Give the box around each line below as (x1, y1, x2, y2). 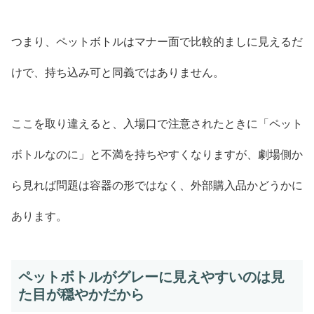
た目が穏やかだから (18, 286, 144, 302)
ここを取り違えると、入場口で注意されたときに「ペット (11, 117, 303, 130)
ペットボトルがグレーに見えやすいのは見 (18, 268, 285, 285)
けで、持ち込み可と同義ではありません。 (11, 66, 224, 78)
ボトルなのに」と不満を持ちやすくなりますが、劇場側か (11, 148, 303, 161)
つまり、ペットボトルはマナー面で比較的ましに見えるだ (11, 35, 303, 48)
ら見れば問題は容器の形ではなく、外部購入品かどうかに (11, 179, 303, 191)
